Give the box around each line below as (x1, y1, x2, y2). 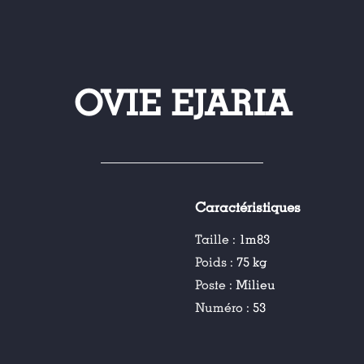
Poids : (195, 254, 237, 271)
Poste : (195, 277, 236, 293)
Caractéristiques (195, 200, 301, 216)
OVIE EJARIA (73, 84, 291, 125)
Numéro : (195, 300, 253, 316)
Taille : (195, 232, 240, 248)
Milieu (236, 277, 276, 293)
